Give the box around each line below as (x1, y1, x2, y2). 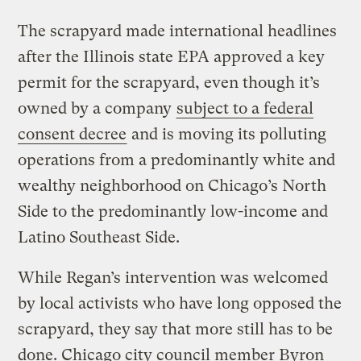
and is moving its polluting (127, 125, 327, 144)
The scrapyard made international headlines (18, 22, 338, 41)
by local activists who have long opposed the (18, 294, 342, 313)
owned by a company (18, 99, 176, 118)
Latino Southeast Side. (18, 228, 180, 247)
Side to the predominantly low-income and (18, 202, 329, 222)
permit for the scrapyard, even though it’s (18, 73, 321, 93)
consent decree (18, 125, 127, 144)
